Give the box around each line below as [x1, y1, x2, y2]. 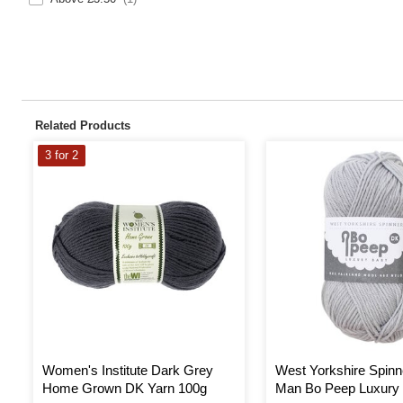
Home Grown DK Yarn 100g [42, 380, 207, 396]
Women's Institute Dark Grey [42, 362, 213, 378]
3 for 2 [45, 148, 78, 162]
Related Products [35, 119, 130, 132]
